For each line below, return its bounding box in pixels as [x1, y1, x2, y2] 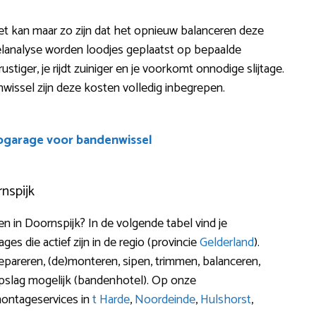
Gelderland [200, 231, 254, 253]
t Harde [92, 288, 130, 310]
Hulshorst [200, 288, 251, 310]
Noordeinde [135, 288, 195, 310]
